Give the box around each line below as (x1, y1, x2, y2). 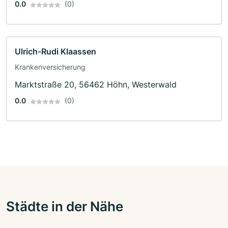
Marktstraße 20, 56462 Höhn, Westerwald (15, 79, 177, 90)
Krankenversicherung (15, 63, 85, 72)
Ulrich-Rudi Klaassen (15, 46, 96, 57)
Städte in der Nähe (6, 198, 123, 215)
